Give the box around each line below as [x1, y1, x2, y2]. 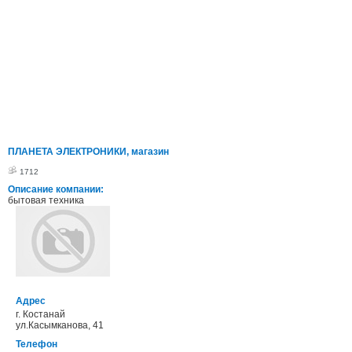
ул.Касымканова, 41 [16, 320, 104, 331]
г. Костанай [16, 309, 65, 320]
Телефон [16, 339, 57, 350]
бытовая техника [8, 195, 84, 206]
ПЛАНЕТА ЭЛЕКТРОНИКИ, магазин [8, 146, 169, 157]
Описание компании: [8, 184, 104, 195]
